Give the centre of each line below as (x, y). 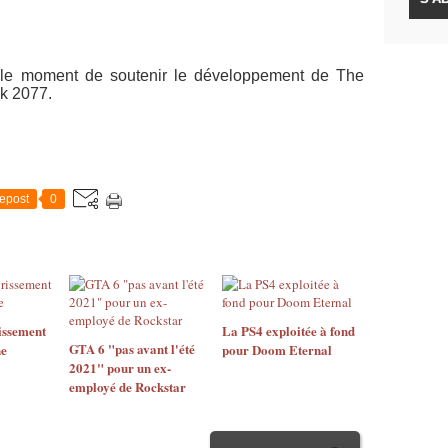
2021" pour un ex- (120, 367)
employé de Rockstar (127, 386)
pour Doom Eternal (276, 349)
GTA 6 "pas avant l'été (132, 348)
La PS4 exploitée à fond (288, 330)
